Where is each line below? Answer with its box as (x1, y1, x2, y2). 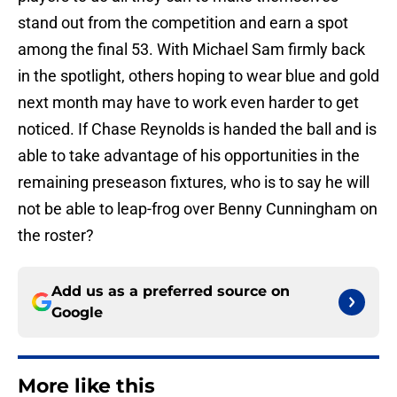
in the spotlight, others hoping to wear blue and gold (18, 66, 379, 86)
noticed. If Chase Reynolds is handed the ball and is (18, 120, 377, 139)
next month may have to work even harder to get (18, 93, 359, 113)
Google (51, 304, 103, 322)
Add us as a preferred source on (51, 283, 290, 300)
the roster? (18, 226, 94, 245)
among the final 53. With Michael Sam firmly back (18, 40, 365, 59)
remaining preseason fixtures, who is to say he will (18, 173, 370, 192)
